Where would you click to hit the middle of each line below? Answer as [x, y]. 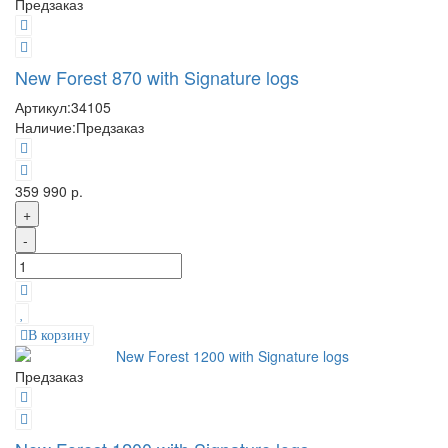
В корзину [58, 335]
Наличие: [45, 127]
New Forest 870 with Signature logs [157, 77]
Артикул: [43, 107]
